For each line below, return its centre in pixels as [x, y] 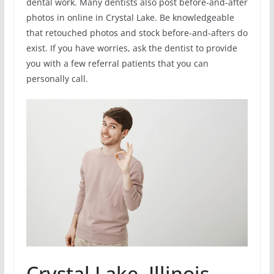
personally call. [57, 78]
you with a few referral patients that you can [117, 63]
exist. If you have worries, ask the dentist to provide [131, 48]
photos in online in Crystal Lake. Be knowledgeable [130, 17]
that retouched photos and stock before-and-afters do [137, 32]
